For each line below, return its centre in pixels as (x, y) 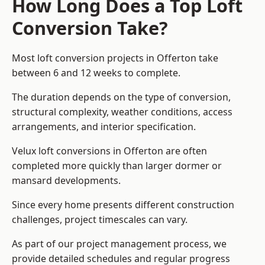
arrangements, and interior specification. (104, 127)
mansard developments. (66, 181)
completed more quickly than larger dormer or (117, 166)
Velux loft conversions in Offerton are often (109, 151)
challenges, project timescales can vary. (100, 220)
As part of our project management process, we (119, 244)
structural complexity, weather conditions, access (122, 112)
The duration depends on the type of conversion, (121, 97)
